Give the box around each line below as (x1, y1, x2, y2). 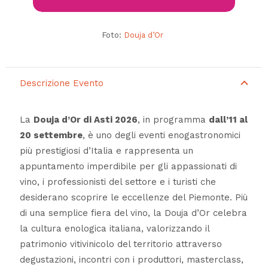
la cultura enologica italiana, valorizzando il (19, 223, 209, 234)
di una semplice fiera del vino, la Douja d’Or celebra (19, 208, 247, 219)
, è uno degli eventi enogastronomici (82, 130, 240, 141)
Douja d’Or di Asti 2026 (33, 114, 138, 126)
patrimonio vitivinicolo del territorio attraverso (19, 239, 222, 250)
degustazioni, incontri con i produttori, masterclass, (19, 254, 243, 266)
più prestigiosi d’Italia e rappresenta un (19, 145, 193, 157)
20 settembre (19, 130, 83, 141)
